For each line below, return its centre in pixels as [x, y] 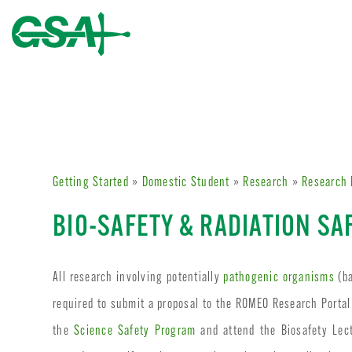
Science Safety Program [135, 331]
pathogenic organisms [279, 277]
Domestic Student [186, 183]
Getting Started [91, 183]
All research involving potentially [138, 277]
